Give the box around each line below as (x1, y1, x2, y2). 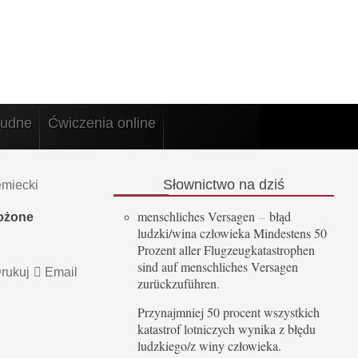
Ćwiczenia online (48, 115, 156, 132)
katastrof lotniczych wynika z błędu (137, 320, 316, 338)
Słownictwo (163, 176, 235, 193)
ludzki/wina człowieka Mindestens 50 (137, 225, 327, 242)
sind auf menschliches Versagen (137, 258, 298, 276)
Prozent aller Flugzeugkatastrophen (137, 241, 315, 259)
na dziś (235, 176, 284, 193)
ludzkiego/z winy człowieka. (137, 337, 285, 355)
